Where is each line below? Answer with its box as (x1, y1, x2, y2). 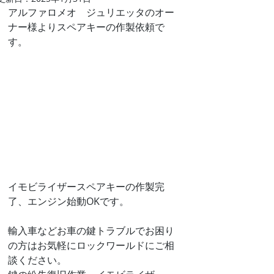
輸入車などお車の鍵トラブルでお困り (8, 224, 174, 238)
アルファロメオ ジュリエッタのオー (8, 6, 174, 19)
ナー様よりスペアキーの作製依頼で (8, 20, 165, 34)
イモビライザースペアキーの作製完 (8, 180, 165, 194)
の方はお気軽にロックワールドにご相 (8, 239, 174, 253)
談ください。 (8, 253, 67, 267)
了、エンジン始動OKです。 (8, 194, 129, 209)
